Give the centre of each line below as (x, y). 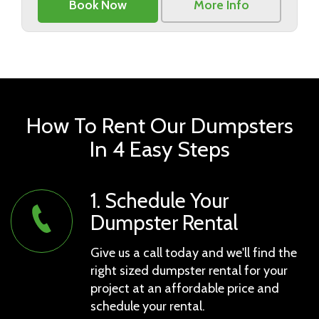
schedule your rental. (148, 306)
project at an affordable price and (185, 288)
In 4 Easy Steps (159, 148)
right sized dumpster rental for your (189, 270)
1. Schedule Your (159, 200)
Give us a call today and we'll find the (194, 252)
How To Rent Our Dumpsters (159, 125)
